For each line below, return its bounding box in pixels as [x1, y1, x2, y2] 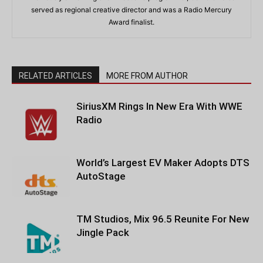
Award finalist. [109, 18, 154, 26]
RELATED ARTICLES [19, 71, 92, 80]
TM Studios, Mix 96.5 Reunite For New [76, 213, 249, 225]
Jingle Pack [76, 227, 129, 238]
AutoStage [76, 170, 126, 182]
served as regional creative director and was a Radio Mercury [31, 5, 232, 14]
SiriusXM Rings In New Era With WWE [76, 100, 242, 112]
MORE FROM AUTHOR [106, 71, 188, 80]
